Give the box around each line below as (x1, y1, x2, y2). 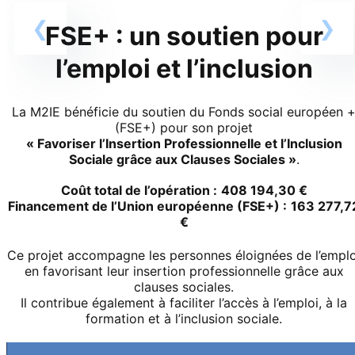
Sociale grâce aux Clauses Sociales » (68, 151, 296, 168)
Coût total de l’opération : (60, 182, 217, 199)
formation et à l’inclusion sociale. (86, 311, 282, 327)
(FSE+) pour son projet (115, 120, 253, 136)
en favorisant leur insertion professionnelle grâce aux (24, 263, 344, 280)
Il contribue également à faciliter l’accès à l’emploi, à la (21, 295, 347, 311)
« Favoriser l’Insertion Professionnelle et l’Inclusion (25, 136, 342, 152)
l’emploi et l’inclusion (55, 53, 313, 85)
